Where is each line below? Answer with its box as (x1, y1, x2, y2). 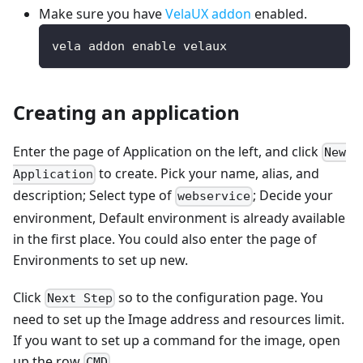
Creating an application (13, 99, 240, 126)
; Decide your (253, 186, 334, 205)
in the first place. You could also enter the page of (13, 229, 317, 248)
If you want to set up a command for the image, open (13, 331, 340, 349)
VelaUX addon (165, 5, 251, 23)
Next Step (47, 290, 113, 305)
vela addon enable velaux (52, 39, 227, 54)
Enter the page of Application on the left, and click (13, 143, 322, 161)
